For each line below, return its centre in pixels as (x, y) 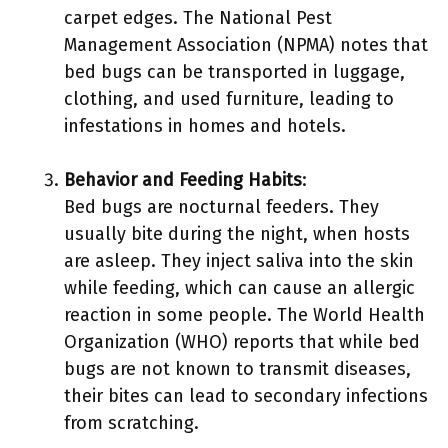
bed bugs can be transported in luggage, (234, 72)
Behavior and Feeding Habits (183, 180)
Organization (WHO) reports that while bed (242, 342)
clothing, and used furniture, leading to (229, 99)
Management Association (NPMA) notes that (246, 45)
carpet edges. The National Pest (198, 18)
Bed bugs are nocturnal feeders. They (221, 207)
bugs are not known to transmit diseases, (237, 369)
